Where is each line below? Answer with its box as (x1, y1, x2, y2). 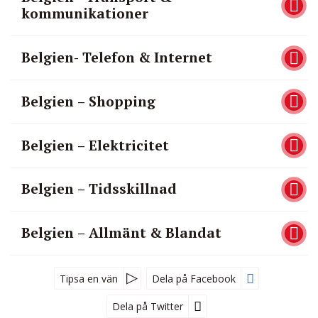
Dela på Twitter (111, 300, 183, 314)
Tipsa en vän (59, 271, 118, 285)
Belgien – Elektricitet (21, 136, 169, 155)
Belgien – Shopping (21, 92, 155, 111)
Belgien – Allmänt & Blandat (21, 224, 221, 243)
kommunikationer (21, 4, 148, 23)
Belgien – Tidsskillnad (21, 180, 177, 199)
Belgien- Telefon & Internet (21, 48, 212, 67)
